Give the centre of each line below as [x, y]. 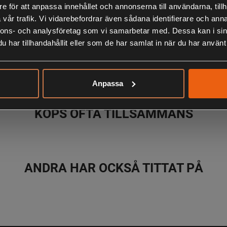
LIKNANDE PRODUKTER [113, 59]
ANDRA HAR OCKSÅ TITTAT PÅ [113, 167]
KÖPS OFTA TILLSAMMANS [113, 113]
